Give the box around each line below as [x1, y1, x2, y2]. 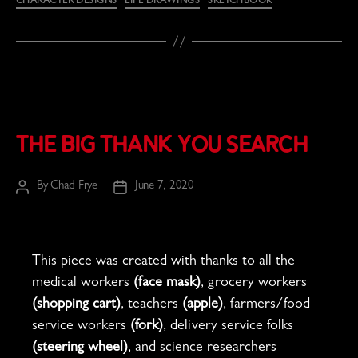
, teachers [121, 298, 183, 313]
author [22, 199, 52, 212]
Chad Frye [50, 181, 97, 193]
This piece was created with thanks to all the [32, 255, 296, 270]
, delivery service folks [163, 320, 294, 335]
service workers [32, 320, 131, 335]
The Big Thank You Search [16, 129, 308, 163]
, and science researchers [128, 341, 277, 356]
